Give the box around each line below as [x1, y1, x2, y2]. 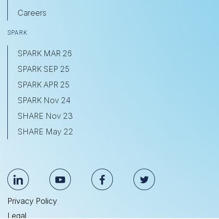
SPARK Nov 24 [18, 95, 70, 105]
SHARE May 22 [18, 126, 73, 136]
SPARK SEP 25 [18, 64, 69, 74]
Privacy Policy [7, 196, 57, 206]
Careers [18, 7, 46, 18]
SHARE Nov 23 [18, 110, 73, 121]
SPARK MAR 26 [18, 48, 72, 58]
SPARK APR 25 [18, 79, 69, 89]
